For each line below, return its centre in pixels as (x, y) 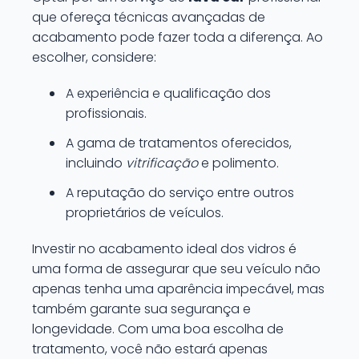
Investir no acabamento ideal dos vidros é (164, 249)
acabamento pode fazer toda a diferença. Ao (177, 37)
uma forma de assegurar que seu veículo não (176, 269)
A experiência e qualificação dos (168, 93)
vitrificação (162, 163)
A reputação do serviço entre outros (180, 193)
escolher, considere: (94, 57)
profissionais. (106, 113)
